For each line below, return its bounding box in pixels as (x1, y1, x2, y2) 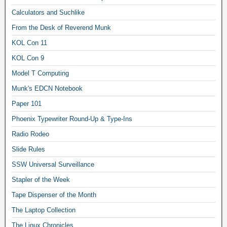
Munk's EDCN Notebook (12, 85, 83, 93)
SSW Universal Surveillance (12, 161, 94, 169)
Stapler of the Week (12, 176, 70, 184)
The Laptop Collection (12, 206, 75, 214)
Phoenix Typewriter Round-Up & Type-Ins (12, 115, 132, 123)
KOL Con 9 (12, 54, 44, 62)
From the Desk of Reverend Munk (12, 24, 111, 32)
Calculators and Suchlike (12, 9, 85, 17)
